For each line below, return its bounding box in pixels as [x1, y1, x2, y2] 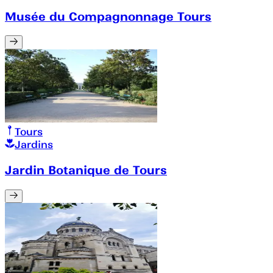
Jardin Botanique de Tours [5, 163, 167, 178]
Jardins [15, 138, 53, 151]
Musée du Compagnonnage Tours [5, 9, 211, 24]
